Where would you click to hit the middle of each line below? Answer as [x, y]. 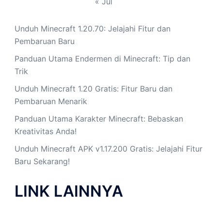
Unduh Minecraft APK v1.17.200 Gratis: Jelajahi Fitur [108, 148]
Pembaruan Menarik [51, 101]
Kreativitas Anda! [46, 131]
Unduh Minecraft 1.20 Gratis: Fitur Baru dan [93, 88]
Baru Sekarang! [42, 161]
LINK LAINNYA [69, 191]
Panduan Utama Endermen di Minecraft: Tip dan [102, 58]
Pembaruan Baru [45, 41]
